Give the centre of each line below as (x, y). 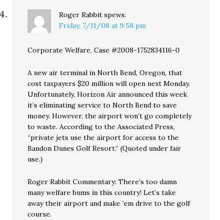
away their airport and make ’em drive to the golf (109, 203)
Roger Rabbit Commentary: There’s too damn (102, 182)
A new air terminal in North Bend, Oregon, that (105, 73)
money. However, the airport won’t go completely (110, 116)
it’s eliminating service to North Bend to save (102, 105)
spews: (115, 15)
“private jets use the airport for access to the (103, 137)
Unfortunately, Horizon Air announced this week (108, 94)
